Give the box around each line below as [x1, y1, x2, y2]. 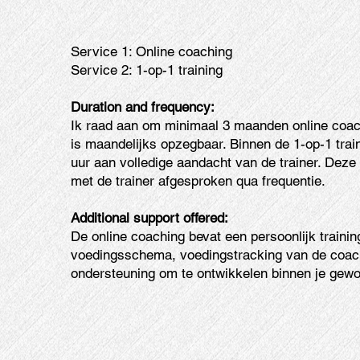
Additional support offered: [71, 210, 229, 227]
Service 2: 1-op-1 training [71, 62, 223, 79]
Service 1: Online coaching [71, 43, 233, 60]
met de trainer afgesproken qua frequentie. [71, 173, 326, 190]
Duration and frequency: [71, 99, 219, 116]
